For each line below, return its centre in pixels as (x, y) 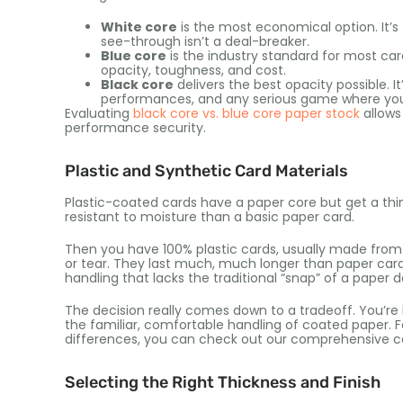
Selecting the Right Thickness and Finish (223, 382)
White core (139, 27)
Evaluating (99, 113)
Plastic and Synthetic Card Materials (206, 170)
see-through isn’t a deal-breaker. (205, 41)
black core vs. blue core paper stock (246, 113)
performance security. (135, 127)
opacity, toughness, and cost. (193, 70)
